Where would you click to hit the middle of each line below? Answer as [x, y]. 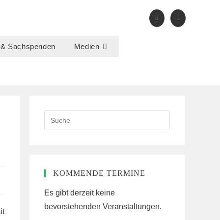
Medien [87, 47]
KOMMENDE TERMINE [99, 173]
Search [55, 116]
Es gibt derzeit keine [80, 193]
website [55, 140]
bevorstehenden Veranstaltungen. [103, 206]
